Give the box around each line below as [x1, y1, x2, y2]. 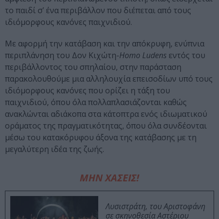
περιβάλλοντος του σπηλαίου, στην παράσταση [5, 62, 181, 73]
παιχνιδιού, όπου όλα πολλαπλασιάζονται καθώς [5, 97, 187, 108]
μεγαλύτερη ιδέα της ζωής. [5, 144, 104, 155]
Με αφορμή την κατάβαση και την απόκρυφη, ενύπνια [5, 38, 204, 49]
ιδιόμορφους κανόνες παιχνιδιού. [5, 17, 132, 28]
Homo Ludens [119, 50, 169, 61]
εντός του [169, 50, 205, 61]
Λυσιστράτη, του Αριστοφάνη [106, 201, 205, 212]
